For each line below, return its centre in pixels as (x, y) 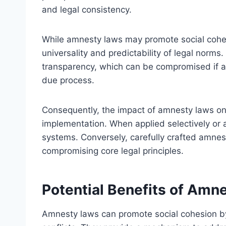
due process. (68, 80)
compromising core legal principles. (113, 151)
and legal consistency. (87, 10)
